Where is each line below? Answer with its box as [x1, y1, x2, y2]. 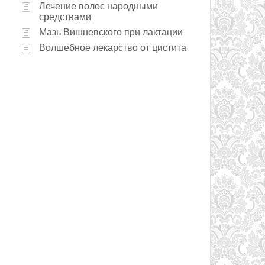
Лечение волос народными [39, 1, 158, 11]
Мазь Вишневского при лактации [39, 27, 183, 37]
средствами [39, 12, 91, 22]
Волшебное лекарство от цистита [39, 43, 186, 53]
